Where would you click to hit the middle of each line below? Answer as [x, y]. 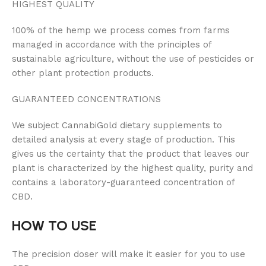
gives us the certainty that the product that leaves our [131, 153]
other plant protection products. [83, 73]
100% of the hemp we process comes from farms [121, 30]
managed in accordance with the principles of [112, 44]
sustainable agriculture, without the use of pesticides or [133, 58]
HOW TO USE [54, 225]
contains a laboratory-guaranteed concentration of [123, 182]
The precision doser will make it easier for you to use [129, 254]
